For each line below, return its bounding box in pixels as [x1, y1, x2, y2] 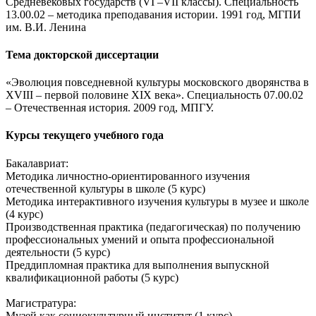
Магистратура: [6, 296, 76, 309]
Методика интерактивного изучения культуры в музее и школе [6, 195, 309, 207]
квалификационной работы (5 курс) [6, 271, 178, 284]
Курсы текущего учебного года [6, 129, 164, 142]
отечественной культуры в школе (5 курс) [6, 182, 205, 195]
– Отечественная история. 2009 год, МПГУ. [6, 102, 214, 114]
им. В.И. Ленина [6, 20, 86, 33]
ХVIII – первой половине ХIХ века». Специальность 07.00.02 [6, 89, 303, 102]
